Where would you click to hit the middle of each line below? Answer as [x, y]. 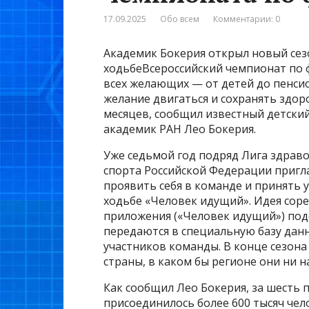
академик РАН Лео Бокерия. [180, 129]
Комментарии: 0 [247, 19]
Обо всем [180, 19]
